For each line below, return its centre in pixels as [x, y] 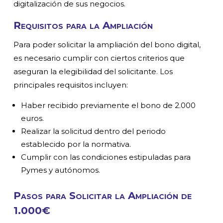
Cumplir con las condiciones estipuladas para [106, 157]
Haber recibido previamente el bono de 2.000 [109, 105]
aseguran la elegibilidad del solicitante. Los [93, 71]
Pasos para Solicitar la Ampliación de [103, 195]
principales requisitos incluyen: [71, 85]
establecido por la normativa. [76, 144]
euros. [33, 118]
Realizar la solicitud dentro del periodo [94, 131]
